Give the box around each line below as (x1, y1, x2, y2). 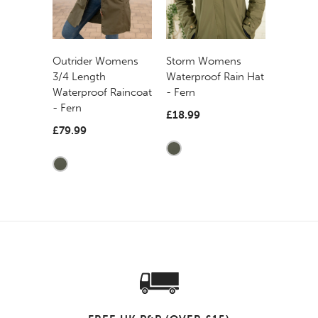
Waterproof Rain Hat (166, 70, 264, 84)
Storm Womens (166, 55, 241, 68)
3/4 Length (53, 70, 106, 84)
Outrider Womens (53, 55, 138, 68)
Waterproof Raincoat (53, 86, 152, 99)
